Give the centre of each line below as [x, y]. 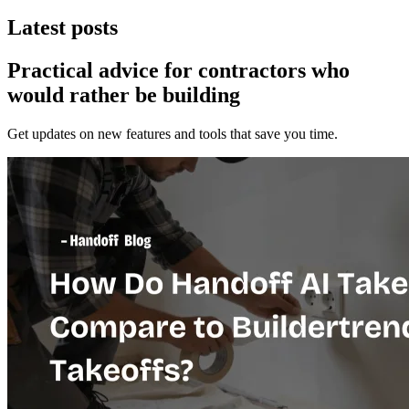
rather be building [155, 94]
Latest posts [63, 27]
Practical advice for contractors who [178, 70]
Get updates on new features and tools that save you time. [173, 133]
